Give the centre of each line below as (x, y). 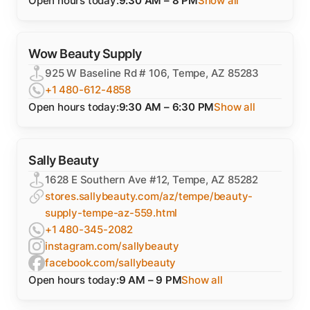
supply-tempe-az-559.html (111, 213)
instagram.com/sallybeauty (112, 246)
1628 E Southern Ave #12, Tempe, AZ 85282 (152, 180)
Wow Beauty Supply (85, 54)
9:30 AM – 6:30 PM (166, 107)
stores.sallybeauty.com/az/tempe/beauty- (149, 196)
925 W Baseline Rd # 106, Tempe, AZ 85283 (152, 73)
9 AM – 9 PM (150, 280)
